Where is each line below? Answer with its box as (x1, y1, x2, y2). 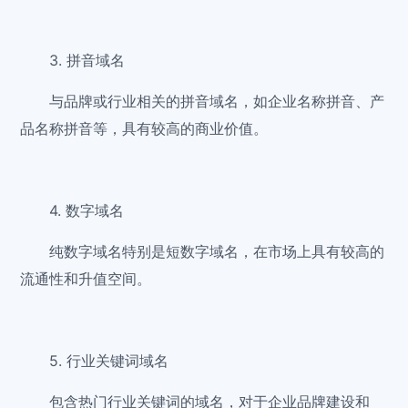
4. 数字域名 (49, 201, 125, 220)
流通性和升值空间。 (20, 270, 152, 289)
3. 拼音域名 (49, 51, 126, 70)
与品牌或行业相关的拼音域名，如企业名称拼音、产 (49, 92, 385, 111)
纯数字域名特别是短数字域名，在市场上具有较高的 (49, 242, 385, 261)
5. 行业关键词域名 (49, 352, 169, 371)
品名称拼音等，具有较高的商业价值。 (20, 119, 269, 138)
